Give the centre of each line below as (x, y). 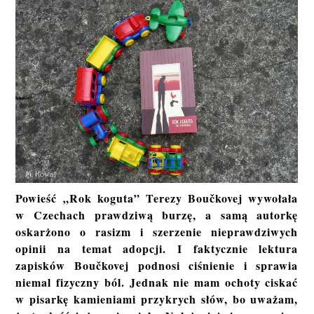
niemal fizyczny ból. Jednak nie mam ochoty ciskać (157, 282)
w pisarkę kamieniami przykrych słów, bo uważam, (157, 299)
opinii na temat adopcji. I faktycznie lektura (157, 249)
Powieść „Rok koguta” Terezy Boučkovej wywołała (157, 198)
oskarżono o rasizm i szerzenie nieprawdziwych (157, 232)
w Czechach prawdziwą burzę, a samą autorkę (157, 215)
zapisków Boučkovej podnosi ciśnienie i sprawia (157, 266)
